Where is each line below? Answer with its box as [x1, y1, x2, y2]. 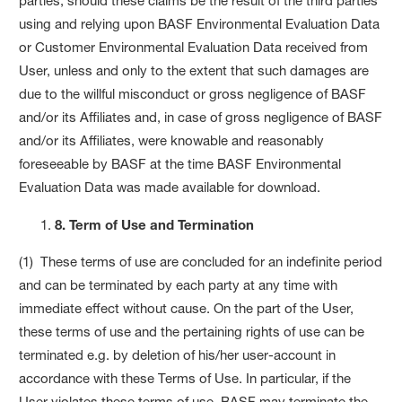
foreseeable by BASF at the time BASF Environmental [19, 154, 342, 172]
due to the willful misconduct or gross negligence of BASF [19, 84, 367, 102]
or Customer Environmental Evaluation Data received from [19, 38, 369, 56]
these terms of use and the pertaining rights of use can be [19, 322, 365, 340]
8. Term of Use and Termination [55, 215, 255, 232]
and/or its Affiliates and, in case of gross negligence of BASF [19, 108, 383, 126]
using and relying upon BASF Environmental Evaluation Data [19, 14, 380, 32]
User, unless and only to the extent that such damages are [19, 61, 370, 79]
